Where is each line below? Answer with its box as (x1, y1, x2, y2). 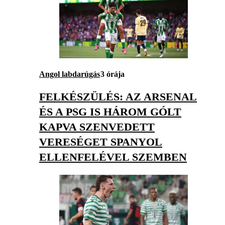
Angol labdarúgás (39, 70, 100, 79)
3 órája (100, 70, 125, 79)
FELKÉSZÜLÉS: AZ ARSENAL (39, 90, 197, 103)
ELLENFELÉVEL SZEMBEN (39, 151, 187, 164)
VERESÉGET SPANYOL (39, 136, 162, 149)
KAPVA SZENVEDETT (39, 121, 155, 134)
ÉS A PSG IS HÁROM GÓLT (39, 105, 181, 119)
